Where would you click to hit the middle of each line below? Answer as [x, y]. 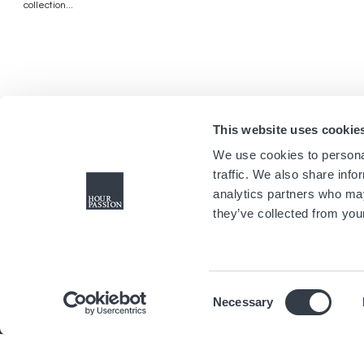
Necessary [243, 302]
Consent [235, 292]
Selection [237, 311]
